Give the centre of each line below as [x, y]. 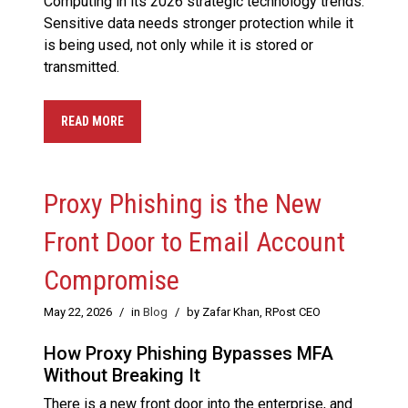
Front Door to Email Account [194, 242]
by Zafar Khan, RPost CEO [254, 312]
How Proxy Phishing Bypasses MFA [189, 354]
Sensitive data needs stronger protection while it [199, 24]
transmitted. [82, 67]
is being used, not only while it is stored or [178, 46]
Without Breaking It [122, 376]
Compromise [112, 280]
